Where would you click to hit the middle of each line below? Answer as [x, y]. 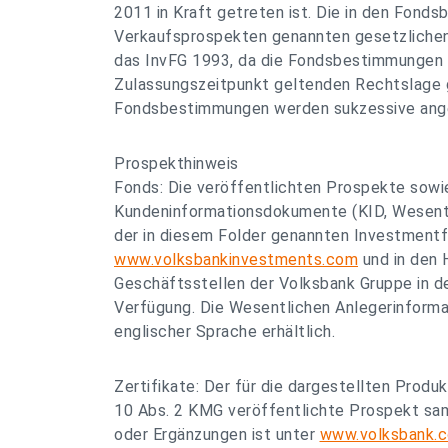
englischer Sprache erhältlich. [224, 331]
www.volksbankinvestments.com [236, 259]
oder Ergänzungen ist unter [217, 434]
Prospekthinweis [176, 163]
